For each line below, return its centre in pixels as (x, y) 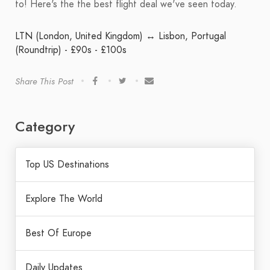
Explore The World (64, 199)
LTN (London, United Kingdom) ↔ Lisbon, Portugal (121, 36)
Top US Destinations (67, 165)
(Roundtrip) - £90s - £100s (71, 50)
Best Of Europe (58, 233)
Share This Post (44, 81)
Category (45, 126)
